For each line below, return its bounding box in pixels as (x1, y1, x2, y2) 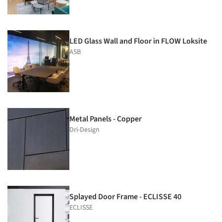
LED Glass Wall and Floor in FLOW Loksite (69, 35, 207, 47)
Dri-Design (69, 124, 100, 135)
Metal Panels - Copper (69, 113, 142, 124)
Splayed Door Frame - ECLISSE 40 (69, 191, 181, 202)
